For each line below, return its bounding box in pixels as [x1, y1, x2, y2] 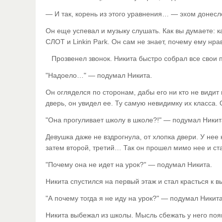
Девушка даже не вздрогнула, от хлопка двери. [46, 133, 198, 141]
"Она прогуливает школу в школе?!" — [46, 116, 172, 124]
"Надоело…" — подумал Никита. [46, 71, 152, 79]
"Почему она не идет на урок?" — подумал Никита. [46, 161, 212, 168]
